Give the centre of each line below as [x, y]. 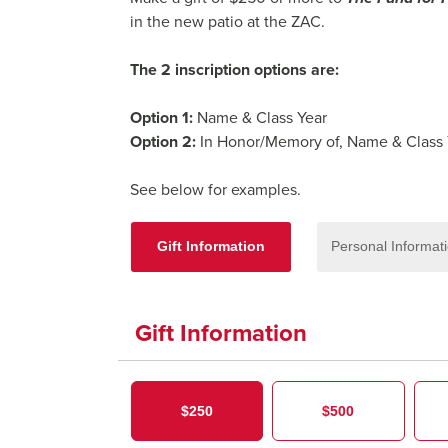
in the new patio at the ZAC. [227, 21]
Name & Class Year [262, 117]
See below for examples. [215, 189]
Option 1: [161, 117]
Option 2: [163, 141]
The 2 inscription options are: [234, 69]
